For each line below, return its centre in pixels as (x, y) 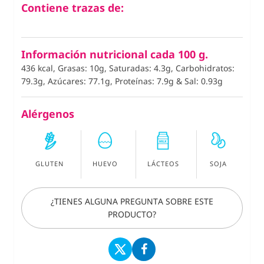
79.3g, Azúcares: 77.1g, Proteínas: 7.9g (99, 81)
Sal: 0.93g (204, 81)
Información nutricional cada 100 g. (115, 55)
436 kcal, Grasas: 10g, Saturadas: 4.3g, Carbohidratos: (128, 68)
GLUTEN (50, 164)
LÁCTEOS (163, 164)
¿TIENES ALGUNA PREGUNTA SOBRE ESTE (132, 202)
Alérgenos (48, 114)
